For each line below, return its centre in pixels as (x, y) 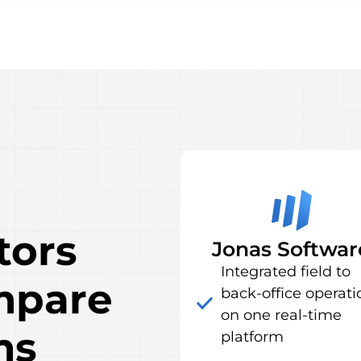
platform (252, 337)
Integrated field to (286, 272)
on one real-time (281, 315)
